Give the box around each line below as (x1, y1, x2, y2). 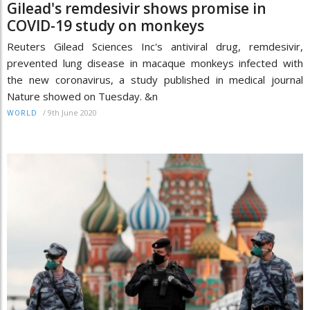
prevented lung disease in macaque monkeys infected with (7, 56, 303, 71)
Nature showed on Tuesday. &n (7, 89, 158, 104)
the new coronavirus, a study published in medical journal (7, 73, 303, 87)
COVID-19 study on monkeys (7, 16, 204, 36)
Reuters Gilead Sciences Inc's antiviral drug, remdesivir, (7, 39, 303, 54)
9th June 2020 (48, 107, 97, 118)
